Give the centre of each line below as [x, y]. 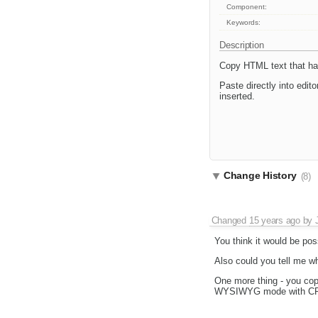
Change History [262, 176]
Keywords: [244, 23]
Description [243, 45]
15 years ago [274, 221]
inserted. [237, 97]
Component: [247, 7]
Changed [230, 221]
